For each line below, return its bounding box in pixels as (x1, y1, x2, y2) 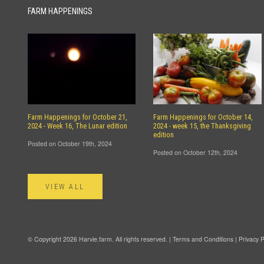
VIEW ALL (45, 183, 85, 191)
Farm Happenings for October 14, (153, 113, 253, 121)
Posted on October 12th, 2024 (153, 148, 238, 157)
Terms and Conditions (173, 235, 233, 243)
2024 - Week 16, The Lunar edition (28, 122, 127, 130)
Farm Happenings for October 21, (28, 113, 127, 121)
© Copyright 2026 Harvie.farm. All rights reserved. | (28, 235, 173, 243)
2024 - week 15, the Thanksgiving (153, 122, 252, 130)
